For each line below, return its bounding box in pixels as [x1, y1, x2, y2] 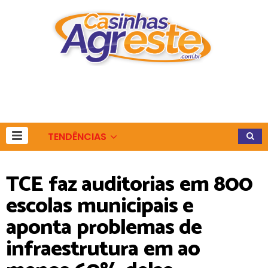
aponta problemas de [6, 210, 202, 245]
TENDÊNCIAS [48, 130, 106, 144]
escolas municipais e [6, 188, 193, 224]
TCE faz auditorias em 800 [6, 167, 252, 202]
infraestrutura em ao [6, 232, 200, 267]
